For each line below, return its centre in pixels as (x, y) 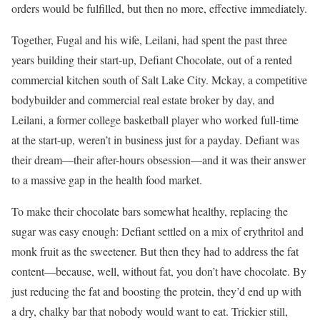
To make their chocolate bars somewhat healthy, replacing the (150, 211)
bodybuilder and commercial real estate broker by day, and (143, 100)
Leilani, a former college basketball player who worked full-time (155, 120)
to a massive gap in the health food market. (107, 180)
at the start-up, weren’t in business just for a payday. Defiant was (155, 140)
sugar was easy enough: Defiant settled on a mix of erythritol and (157, 231)
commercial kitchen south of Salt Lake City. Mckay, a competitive (159, 80)
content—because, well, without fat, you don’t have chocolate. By (159, 271)
